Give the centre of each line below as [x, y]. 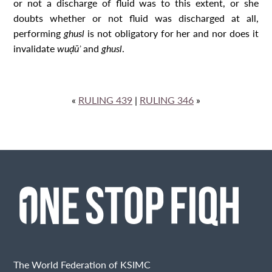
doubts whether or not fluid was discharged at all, [136, 18]
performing [39, 33]
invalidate [36, 48]
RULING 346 [167, 100]
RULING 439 [105, 100]
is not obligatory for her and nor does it [173, 33]
